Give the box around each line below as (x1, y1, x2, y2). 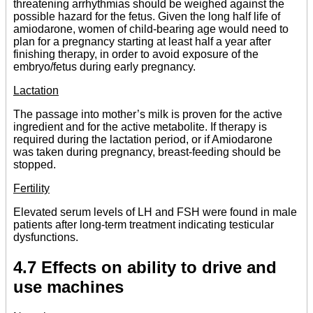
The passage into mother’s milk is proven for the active (13, 108, 282, 120)
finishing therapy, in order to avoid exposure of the (13, 48, 259, 60)
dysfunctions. (13, 231, 78, 243)
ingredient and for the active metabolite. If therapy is (13, 120, 267, 133)
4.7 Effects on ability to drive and (13, 257, 277, 277)
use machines (13, 277, 124, 296)
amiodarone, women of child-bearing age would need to (13, 22, 289, 35)
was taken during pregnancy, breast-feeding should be (13, 145, 281, 158)
